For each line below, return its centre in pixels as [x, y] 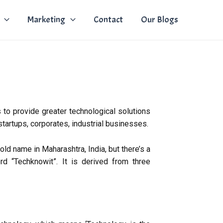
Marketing [47, 20]
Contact [108, 20]
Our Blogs [159, 20]
